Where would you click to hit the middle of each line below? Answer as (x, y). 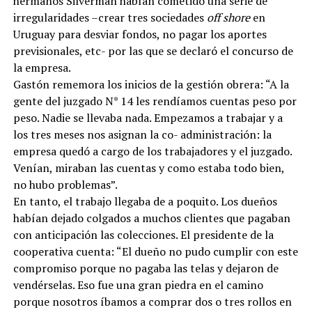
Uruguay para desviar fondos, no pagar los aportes (140, 34)
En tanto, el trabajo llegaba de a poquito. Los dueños (145, 201)
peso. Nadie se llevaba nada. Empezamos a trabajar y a (148, 118)
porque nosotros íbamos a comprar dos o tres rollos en (152, 302)
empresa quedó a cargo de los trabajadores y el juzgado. (152, 151)
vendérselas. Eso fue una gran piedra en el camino (138, 285)
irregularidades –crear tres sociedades (110, 17)
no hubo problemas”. (65, 185)
